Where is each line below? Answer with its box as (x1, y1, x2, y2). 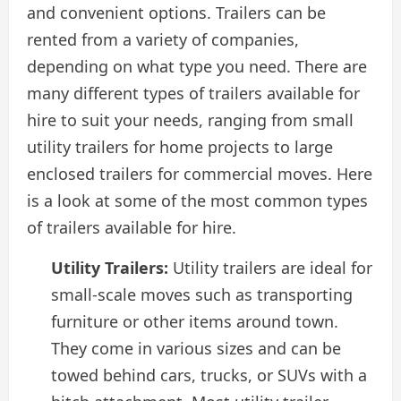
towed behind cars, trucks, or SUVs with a (51, 363, 367, 386)
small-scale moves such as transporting (51, 283, 353, 305)
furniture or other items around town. (51, 310, 338, 332)
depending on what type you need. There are (27, 55, 367, 77)
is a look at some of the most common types (27, 189, 368, 211)
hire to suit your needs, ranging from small (27, 108, 354, 131)
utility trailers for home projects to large (27, 135, 333, 158)
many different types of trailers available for (27, 81, 360, 104)
